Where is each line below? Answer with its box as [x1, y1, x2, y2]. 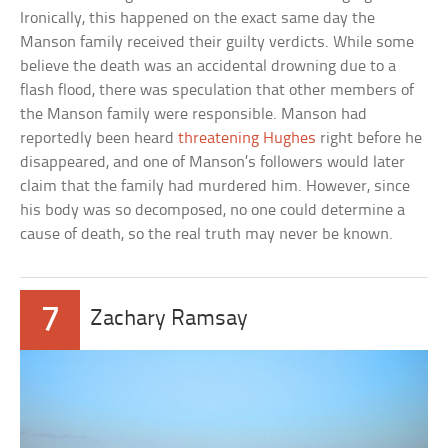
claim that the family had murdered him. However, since [20, 177, 411, 195]
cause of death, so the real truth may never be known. [20, 225, 394, 243]
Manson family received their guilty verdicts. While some [20, 33, 415, 51]
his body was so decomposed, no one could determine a [20, 201, 406, 219]
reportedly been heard [20, 129, 179, 147]
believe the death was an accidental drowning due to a [20, 57, 397, 75]
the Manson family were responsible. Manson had [20, 105, 368, 123]
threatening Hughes [178, 129, 317, 147]
